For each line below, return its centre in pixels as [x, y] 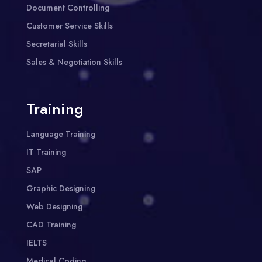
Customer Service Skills [69, 26]
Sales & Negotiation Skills [74, 62]
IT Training [46, 152]
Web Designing [54, 207]
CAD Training [51, 225]
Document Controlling [68, 8]
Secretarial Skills [56, 44]
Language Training [61, 134]
